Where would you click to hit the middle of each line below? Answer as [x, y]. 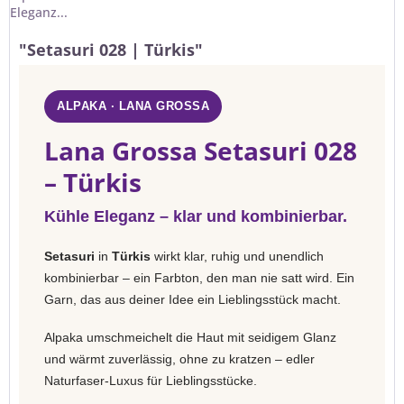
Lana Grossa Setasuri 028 [201, 151]
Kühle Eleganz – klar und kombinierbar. [196, 216]
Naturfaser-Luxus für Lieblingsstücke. [151, 381]
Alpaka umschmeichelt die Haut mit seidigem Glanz [190, 337]
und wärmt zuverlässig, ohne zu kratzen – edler [179, 359]
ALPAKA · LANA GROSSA [133, 106]
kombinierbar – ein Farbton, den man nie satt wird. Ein [199, 278]
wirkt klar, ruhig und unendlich [237, 256]
